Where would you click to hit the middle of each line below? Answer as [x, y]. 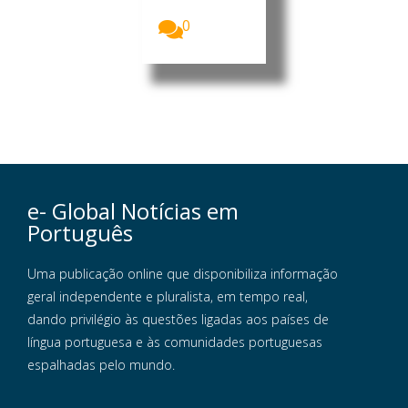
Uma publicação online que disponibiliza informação [183, 274]
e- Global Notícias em [133, 211]
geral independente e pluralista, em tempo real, [168, 297]
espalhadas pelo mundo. [101, 365]
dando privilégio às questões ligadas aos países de [178, 320]
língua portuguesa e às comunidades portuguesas [175, 342]
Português [80, 233]
